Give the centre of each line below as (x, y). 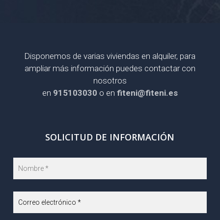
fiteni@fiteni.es (147, 93)
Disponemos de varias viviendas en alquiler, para (110, 56)
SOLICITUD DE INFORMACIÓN (110, 137)
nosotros (110, 81)
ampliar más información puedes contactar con (110, 69)
